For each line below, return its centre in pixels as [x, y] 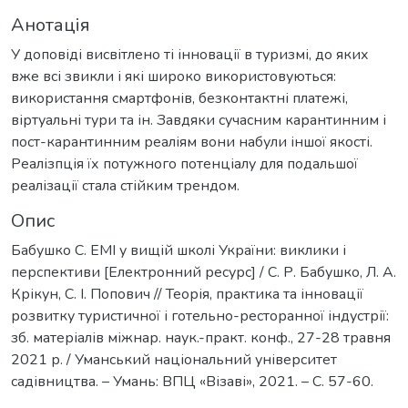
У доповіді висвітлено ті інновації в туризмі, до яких [190, 55]
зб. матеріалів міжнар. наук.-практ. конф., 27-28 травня [201, 338]
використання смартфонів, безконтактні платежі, [179, 99]
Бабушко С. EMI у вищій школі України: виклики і [178, 251]
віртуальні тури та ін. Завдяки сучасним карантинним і [199, 121]
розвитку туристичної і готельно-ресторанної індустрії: [200, 316]
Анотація [51, 25]
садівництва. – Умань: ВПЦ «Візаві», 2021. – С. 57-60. [192, 382]
